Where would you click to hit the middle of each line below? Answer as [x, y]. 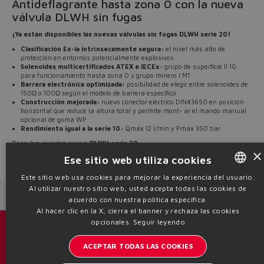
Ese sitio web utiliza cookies [138, 160]
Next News [47, 195]
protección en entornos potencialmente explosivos [97, 57]
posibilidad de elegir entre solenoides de [187, 84]
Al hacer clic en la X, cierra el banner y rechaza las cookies [138, 211]
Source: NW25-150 [44, 164]
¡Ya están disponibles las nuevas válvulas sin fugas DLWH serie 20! [121, 34]
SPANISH [239, 248]
